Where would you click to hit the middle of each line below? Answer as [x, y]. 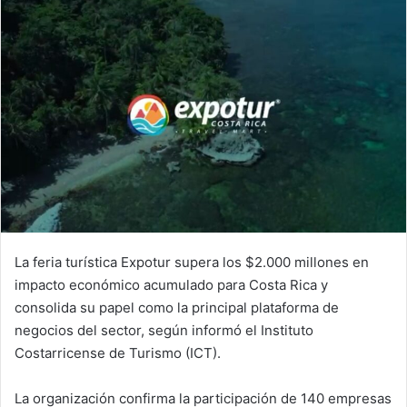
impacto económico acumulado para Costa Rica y [171, 284]
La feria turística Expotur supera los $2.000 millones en [192, 262]
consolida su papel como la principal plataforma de [177, 307]
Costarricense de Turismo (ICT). [118, 352]
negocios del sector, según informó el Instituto [164, 330]
